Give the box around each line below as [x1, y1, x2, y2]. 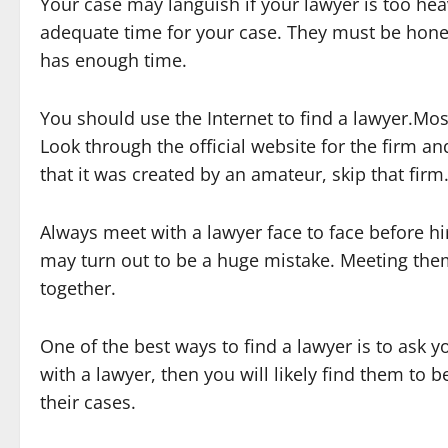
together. [40, 276, 116, 300]
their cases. [40, 390, 136, 414]
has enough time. [40, 48, 187, 72]
